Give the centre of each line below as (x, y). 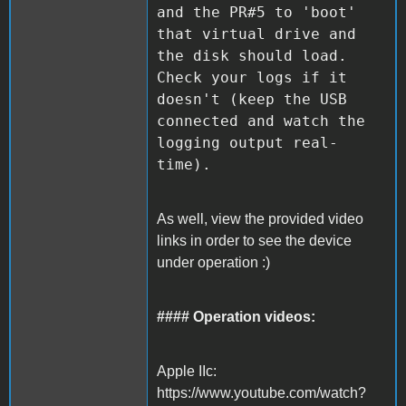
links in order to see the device (254, 240)
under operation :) (213, 262)
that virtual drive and (256, 34)
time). (184, 164)
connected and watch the (261, 121)
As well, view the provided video (260, 218)
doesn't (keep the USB (252, 99)
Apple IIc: (187, 371)
